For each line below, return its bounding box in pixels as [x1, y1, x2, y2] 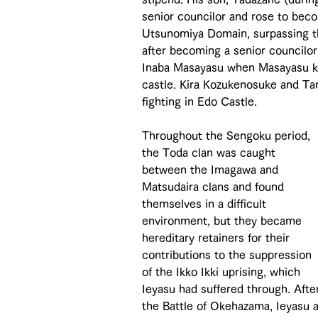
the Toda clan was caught [142, 146, 279, 158]
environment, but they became [142, 214, 305, 226]
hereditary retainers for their [142, 231, 293, 243]
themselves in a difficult [142, 197, 270, 209]
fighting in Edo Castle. [142, 95, 257, 107]
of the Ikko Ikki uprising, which [142, 265, 304, 278]
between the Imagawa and [142, 163, 282, 175]
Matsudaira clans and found [142, 180, 287, 192]
